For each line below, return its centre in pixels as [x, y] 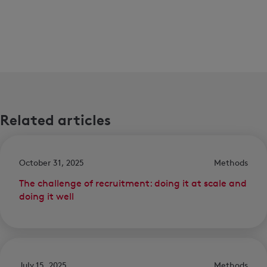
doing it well [46, 197]
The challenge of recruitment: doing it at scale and [133, 184]
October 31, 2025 [52, 163]
